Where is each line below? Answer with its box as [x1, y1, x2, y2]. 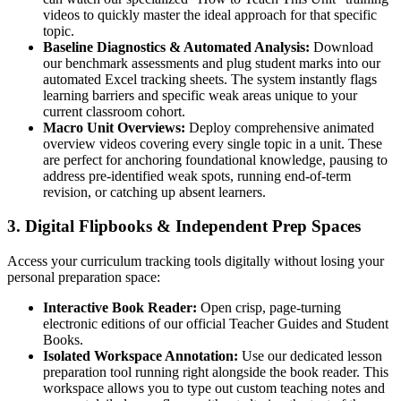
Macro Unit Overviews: [43, 119, 185, 135]
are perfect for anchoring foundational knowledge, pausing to [43, 151, 388, 167]
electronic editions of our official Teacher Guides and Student [43, 316, 388, 332]
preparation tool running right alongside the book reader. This [43, 364, 388, 380]
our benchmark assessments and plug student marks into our [43, 55, 380, 71]
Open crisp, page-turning [197, 300, 341, 316]
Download [310, 38, 373, 55]
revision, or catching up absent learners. [43, 183, 266, 200]
